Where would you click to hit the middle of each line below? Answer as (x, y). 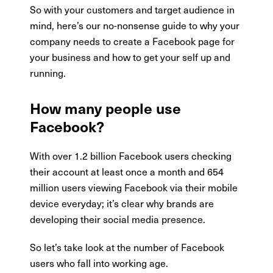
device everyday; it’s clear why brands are (122, 203)
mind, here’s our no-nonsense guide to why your (135, 25)
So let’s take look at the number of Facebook (127, 246)
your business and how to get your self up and (130, 56)
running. (48, 72)
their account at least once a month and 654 (127, 171)
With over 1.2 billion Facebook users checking (131, 155)
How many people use (106, 108)
